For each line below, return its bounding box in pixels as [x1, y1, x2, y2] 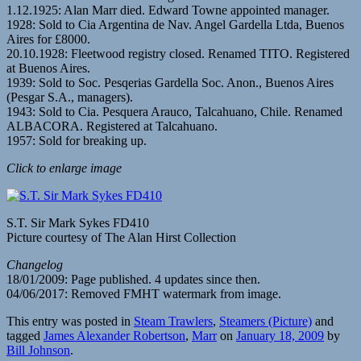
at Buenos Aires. [6, 61, 90, 76]
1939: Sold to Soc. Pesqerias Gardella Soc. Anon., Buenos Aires [6, 76, 334, 90]
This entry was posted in [6, 314, 134, 329]
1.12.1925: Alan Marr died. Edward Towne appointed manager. [6, 3, 330, 18]
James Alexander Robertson [44, 329, 185, 343]
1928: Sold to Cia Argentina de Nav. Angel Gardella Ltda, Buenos [6, 18, 344, 32]
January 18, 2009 [236, 329, 324, 343]
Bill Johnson [6, 343, 70, 358]
